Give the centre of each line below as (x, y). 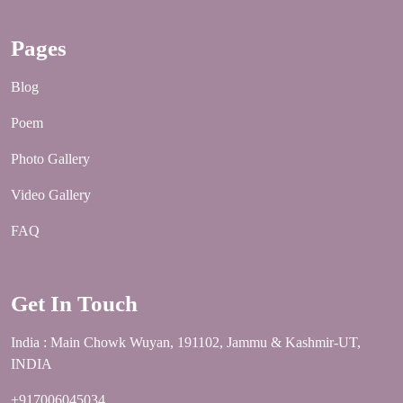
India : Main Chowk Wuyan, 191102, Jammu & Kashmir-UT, (186, 343)
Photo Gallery (50, 159)
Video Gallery (51, 195)
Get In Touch (74, 304)
